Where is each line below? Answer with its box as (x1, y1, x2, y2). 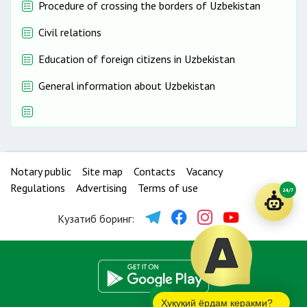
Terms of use (138, 181, 198, 195)
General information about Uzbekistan (38, 79, 215, 93)
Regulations (10, 181, 65, 195)
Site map (82, 164, 123, 178)
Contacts (134, 164, 175, 178)
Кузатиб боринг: (58, 211, 134, 225)
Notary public (10, 164, 71, 178)
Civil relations (38, 25, 101, 39)
